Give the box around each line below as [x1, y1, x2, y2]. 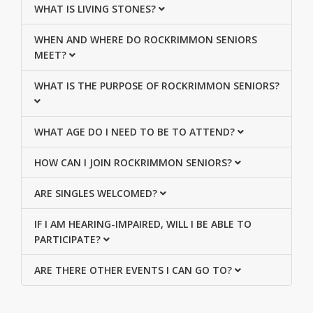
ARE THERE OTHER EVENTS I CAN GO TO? [34, 263, 235, 277]
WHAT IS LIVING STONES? [34, 1, 159, 15]
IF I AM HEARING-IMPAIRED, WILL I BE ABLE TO [34, 217, 252, 231]
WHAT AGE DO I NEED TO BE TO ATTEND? [34, 124, 238, 138]
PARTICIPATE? [34, 232, 103, 246]
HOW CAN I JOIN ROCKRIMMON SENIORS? [34, 155, 235, 169]
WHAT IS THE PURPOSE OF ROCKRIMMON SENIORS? [34, 78, 279, 92]
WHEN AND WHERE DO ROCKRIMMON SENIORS [34, 32, 257, 46]
